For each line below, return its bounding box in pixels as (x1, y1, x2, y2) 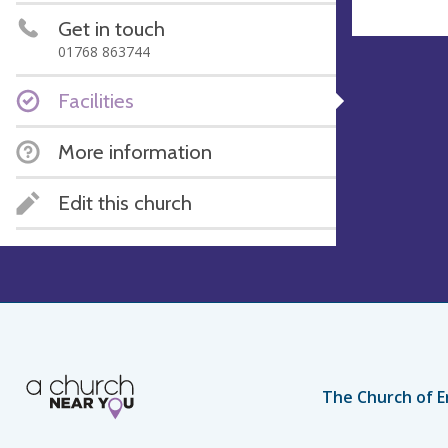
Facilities (58, 88, 134, 113)
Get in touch (58, 16, 165, 41)
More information (58, 139, 212, 164)
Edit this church (58, 190, 192, 215)
